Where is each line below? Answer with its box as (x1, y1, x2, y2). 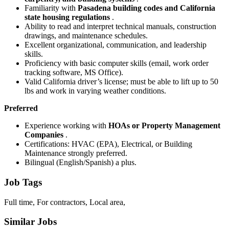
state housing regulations (25, 13, 112, 22)
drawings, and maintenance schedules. (25, 31, 148, 40)
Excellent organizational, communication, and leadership (25, 40, 207, 50)
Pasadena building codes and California (78, 4, 215, 13)
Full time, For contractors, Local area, (4, 197, 125, 207)
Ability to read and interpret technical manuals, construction (25, 22, 216, 31)
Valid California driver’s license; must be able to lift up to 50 (25, 77, 218, 86)
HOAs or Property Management (108, 121, 220, 130)
